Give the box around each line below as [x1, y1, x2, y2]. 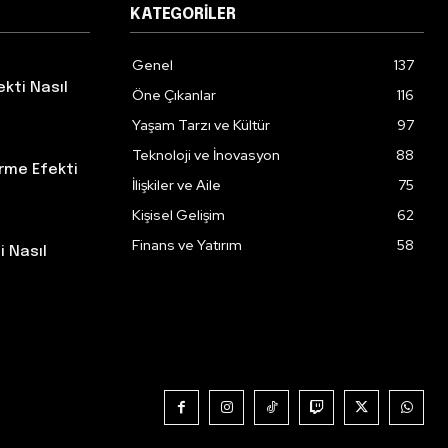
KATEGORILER [130, 6, 236, 23]
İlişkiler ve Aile [132, 176, 221, 194]
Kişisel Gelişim [132, 206, 225, 224]
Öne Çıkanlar [132, 86, 216, 104]
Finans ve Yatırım [132, 236, 242, 254]
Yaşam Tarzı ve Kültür [132, 116, 270, 134]
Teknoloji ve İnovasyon [132, 146, 280, 164]
